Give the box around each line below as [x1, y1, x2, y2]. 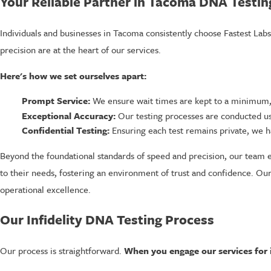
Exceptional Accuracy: [21, 108, 116, 122]
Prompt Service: [21, 94, 90, 108]
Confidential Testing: [21, 123, 109, 137]
